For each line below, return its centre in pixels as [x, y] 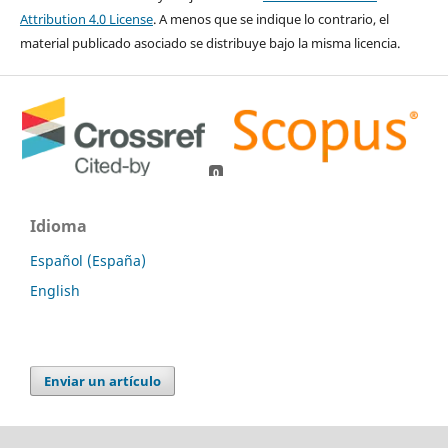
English [55, 291]
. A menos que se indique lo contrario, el [270, 19]
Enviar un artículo [103, 381]
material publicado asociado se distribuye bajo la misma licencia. [209, 43]
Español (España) [88, 261]
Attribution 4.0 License [86, 19]
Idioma [58, 226]
